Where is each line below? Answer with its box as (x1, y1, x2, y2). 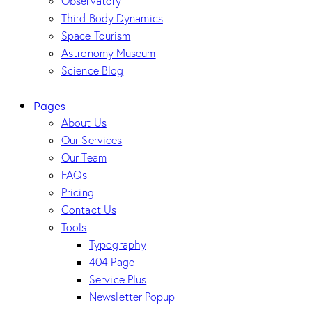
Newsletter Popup (89, 290, 175, 304)
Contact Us (61, 203, 116, 217)
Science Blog (61, 63, 124, 77)
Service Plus (89, 272, 147, 287)
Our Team (61, 150, 107, 165)
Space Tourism (61, 28, 131, 42)
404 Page (89, 255, 134, 270)
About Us (61, 116, 107, 130)
